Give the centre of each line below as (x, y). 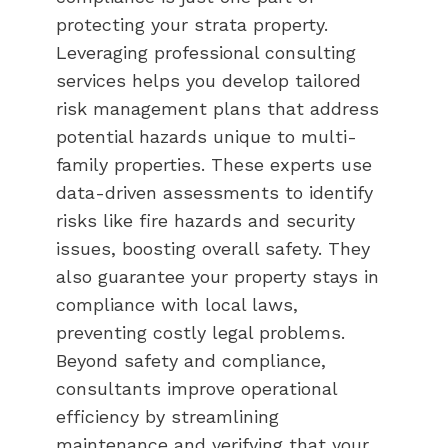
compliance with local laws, (177, 304)
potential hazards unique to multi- (206, 136)
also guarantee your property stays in (217, 276)
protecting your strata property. (192, 24)
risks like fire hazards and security (205, 220)
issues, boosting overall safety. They (213, 248)
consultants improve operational (196, 388)
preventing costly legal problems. (200, 332)
